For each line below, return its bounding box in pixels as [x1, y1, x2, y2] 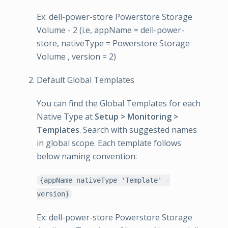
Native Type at [37, 111, 95, 122]
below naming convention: [37, 151, 137, 162]
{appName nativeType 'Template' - [39, 176, 170, 184]
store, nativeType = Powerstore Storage [37, 38, 190, 49]
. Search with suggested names [79, 124, 197, 135]
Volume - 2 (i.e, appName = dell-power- [37, 24, 184, 36]
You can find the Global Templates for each [37, 98, 201, 109]
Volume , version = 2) [37, 51, 116, 62]
